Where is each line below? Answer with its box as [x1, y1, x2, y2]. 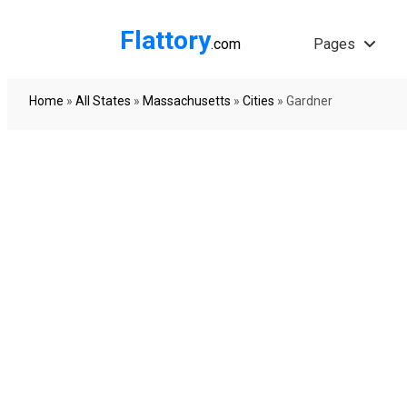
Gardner [286, 94, 333, 108]
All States [75, 94, 131, 108]
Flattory [120, 25, 211, 55]
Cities [243, 94, 274, 108]
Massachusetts [143, 94, 231, 108]
